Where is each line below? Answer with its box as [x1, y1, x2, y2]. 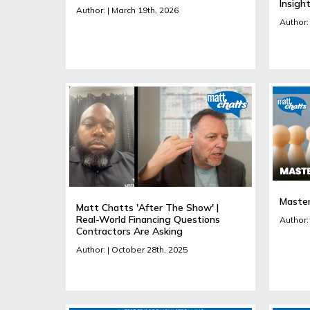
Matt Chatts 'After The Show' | [76, 201, 219, 214]
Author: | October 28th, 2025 [76, 244, 188, 255]
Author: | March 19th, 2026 [76, 4, 179, 15]
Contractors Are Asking [76, 224, 183, 237]
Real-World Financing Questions [76, 212, 220, 226]
